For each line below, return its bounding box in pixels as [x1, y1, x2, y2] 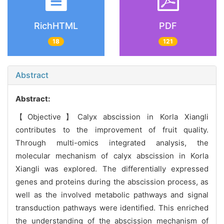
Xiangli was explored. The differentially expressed [15, 163, 208, 173]
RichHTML [34, 20, 78, 31]
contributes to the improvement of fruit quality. [15, 124, 208, 134]
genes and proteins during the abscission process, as [15, 176, 208, 186]
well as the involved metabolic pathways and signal [15, 189, 208, 199]
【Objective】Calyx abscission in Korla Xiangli [15, 111, 208, 121]
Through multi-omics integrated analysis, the [15, 137, 208, 147]
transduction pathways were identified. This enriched [15, 202, 208, 212]
